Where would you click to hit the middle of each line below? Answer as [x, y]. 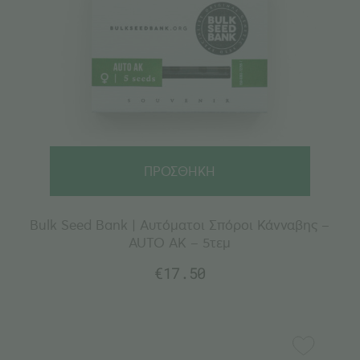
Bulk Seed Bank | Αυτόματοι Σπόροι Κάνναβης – [180, 224]
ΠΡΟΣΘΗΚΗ [180, 170]
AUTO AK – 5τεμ [180, 242]
